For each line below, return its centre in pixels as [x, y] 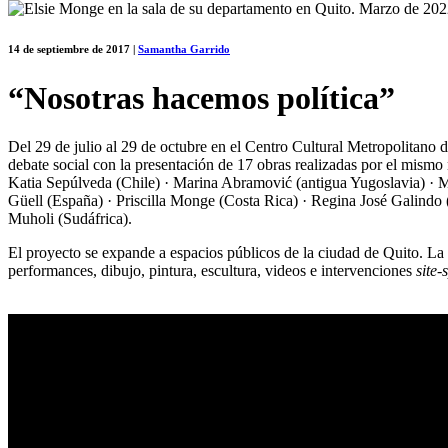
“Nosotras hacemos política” [201, 97]
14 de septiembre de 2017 [69, 48]
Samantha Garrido [184, 48]
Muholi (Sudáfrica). [70, 219]
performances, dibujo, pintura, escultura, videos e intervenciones [212, 271]
